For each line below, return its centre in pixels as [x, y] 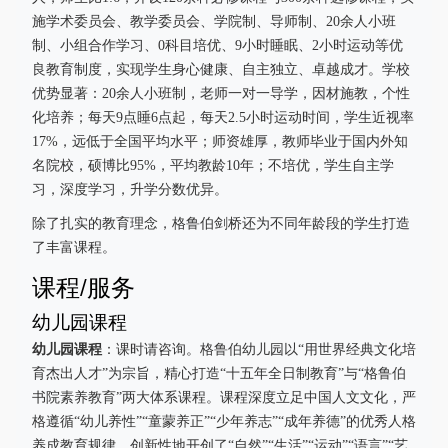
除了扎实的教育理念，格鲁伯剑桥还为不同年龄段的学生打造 [221, 223]
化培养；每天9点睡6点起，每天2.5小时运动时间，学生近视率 [223, 117]
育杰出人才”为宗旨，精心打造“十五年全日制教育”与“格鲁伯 [219, 373]
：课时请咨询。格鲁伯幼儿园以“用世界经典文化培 [259, 349]
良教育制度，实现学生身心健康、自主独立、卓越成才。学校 [221, 69]
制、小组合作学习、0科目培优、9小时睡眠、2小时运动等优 [217, 45]
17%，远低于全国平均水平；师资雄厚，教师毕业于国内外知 [220, 141]
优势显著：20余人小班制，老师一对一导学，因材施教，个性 [221, 93]
